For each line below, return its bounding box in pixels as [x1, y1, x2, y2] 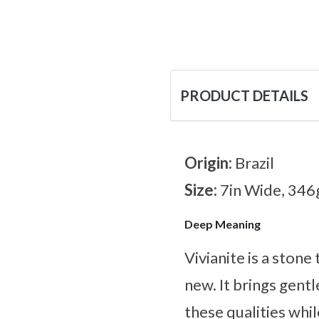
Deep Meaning [184, 217, 261, 231]
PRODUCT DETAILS [180, 87, 308, 105]
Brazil [235, 153, 274, 173]
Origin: [184, 153, 235, 173]
